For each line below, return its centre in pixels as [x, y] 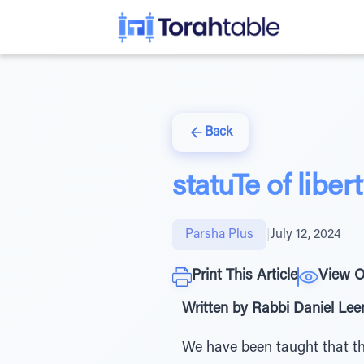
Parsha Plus [219, 235]
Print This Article [245, 276]
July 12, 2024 [306, 235]
